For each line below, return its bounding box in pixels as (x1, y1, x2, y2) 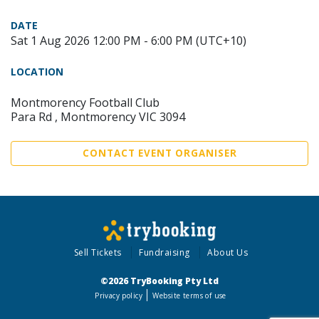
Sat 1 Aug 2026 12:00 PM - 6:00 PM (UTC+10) (11, 33, 246, 48)
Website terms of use (152, 291, 226, 300)
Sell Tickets (73, 246, 122, 258)
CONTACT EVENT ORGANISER (82, 147, 237, 159)
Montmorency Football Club (11, 95, 159, 110)
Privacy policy (95, 291, 142, 300)
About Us (207, 246, 249, 258)
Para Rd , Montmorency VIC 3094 (11, 109, 185, 125)
